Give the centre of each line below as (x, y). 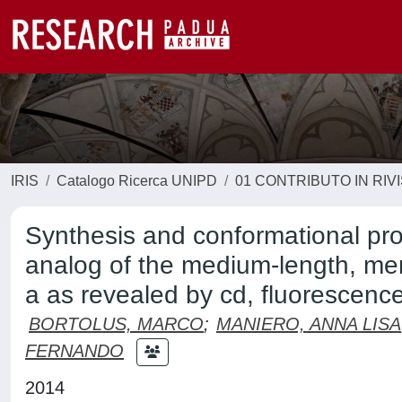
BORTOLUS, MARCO (116, 324)
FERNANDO (74, 350)
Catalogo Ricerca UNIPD (137, 181)
